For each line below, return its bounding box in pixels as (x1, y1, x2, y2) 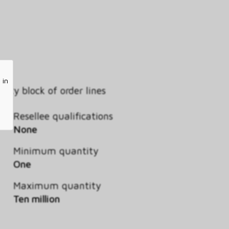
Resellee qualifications (13, 109, 113, 122)
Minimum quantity (13, 144, 98, 156)
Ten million (13, 192, 60, 204)
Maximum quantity (13, 179, 101, 191)
